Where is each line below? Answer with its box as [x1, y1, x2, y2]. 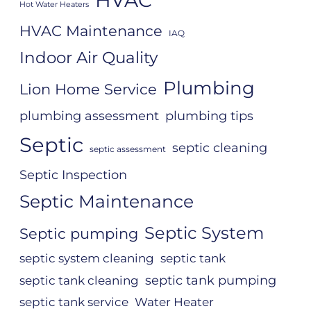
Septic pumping [19, 224, 138, 242]
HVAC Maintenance [19, 21, 162, 40]
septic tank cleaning [19, 273, 139, 287]
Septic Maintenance [19, 190, 194, 212]
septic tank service [19, 294, 128, 309]
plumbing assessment [19, 107, 159, 124]
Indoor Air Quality [19, 47, 158, 67]
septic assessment [90, 143, 166, 154]
